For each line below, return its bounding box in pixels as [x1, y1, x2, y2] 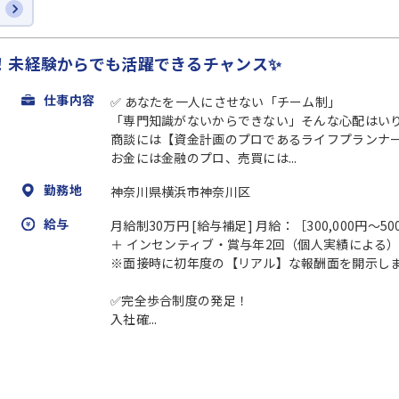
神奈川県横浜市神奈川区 [110, 182, 251, 200]
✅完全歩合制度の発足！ [110, 290, 249, 309]
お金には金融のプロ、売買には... [110, 148, 297, 167]
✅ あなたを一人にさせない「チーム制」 [110, 92, 341, 110]
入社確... [110, 309, 158, 328]
